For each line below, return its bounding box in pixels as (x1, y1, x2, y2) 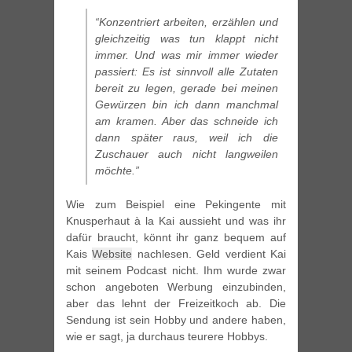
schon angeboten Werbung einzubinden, (66, 280, 286, 294)
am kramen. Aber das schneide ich (95, 115, 278, 128)
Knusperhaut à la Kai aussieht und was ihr (66, 214, 286, 228)
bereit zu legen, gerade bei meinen (95, 82, 278, 95)
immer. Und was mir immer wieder (95, 49, 278, 62)
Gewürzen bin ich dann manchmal (95, 98, 278, 112)
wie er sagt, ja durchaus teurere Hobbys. (66, 330, 268, 343)
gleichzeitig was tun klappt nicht (95, 32, 278, 46)
